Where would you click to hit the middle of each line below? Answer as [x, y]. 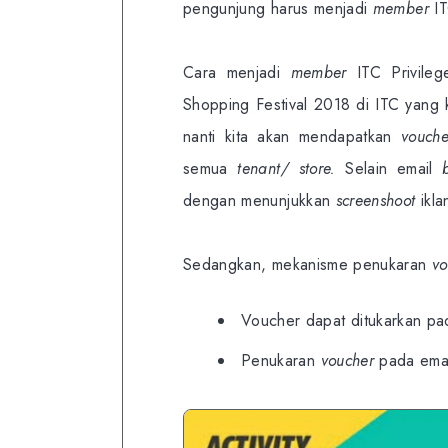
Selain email [389, 168]
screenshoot [375, 200]
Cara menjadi [237, 72]
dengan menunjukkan [259, 200]
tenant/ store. [286, 168]
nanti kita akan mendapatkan [292, 136]
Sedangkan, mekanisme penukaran [307, 264]
